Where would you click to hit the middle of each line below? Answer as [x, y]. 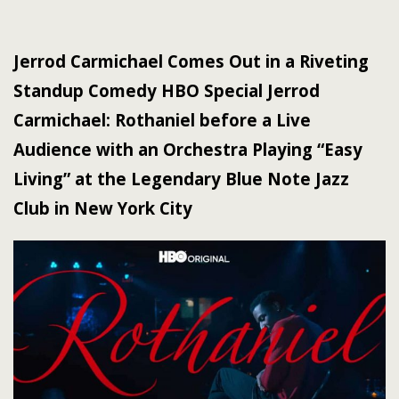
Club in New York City [103, 208]
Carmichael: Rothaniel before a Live [162, 120]
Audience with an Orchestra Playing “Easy [188, 149]
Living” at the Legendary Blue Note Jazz [181, 179]
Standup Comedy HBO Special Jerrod [167, 90]
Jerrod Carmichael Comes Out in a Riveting [191, 61]
